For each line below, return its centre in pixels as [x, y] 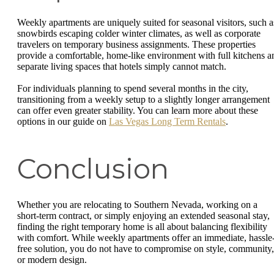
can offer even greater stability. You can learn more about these [138, 110]
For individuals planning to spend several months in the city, [133, 88]
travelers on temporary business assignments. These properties [136, 45]
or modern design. [52, 259]
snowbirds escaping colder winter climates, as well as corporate [139, 34]
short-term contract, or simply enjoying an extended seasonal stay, [143, 215]
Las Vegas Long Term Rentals [167, 121]
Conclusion [93, 168]
